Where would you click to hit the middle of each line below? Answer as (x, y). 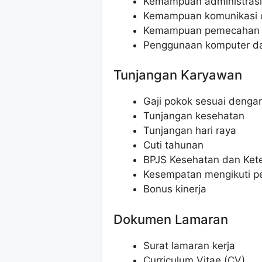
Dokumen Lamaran (171, 219)
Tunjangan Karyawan (178, 75)
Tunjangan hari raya (190, 131)
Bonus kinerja (175, 189)
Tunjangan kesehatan (194, 116)
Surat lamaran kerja (189, 245)
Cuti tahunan (173, 145)
